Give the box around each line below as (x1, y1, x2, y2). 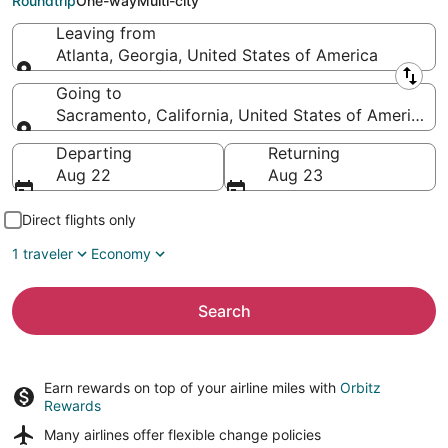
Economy (91, 245, 151, 262)
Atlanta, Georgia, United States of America (56, 45, 378, 65)
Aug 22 (56, 165, 111, 185)
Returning (268, 143, 340, 163)
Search (197, 301, 251, 321)
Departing (56, 143, 132, 163)
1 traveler (12, 245, 73, 262)
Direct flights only (22, 211, 136, 228)
